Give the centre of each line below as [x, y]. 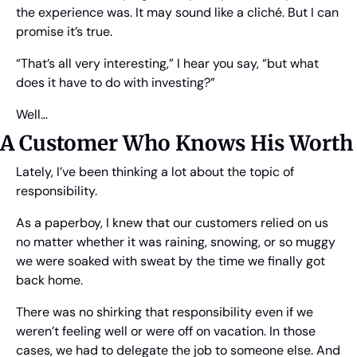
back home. [49, 280]
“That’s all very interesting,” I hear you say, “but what [167, 64]
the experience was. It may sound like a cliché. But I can [177, 13]
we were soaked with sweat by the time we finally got [171, 261]
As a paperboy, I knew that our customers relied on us [172, 223]
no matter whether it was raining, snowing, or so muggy [176, 242]
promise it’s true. [64, 32]
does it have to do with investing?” [116, 83]
